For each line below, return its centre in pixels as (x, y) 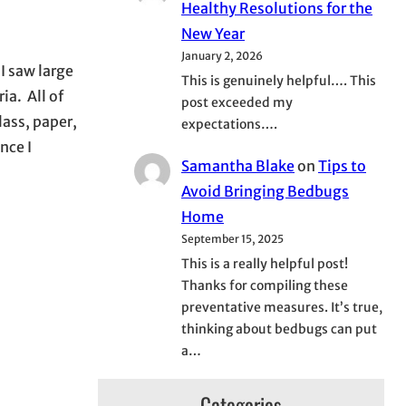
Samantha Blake (238, 165)
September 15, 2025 (232, 238)
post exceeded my (237, 102)
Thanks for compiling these (265, 285)
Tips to (342, 165)
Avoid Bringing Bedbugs (265, 191)
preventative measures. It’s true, (282, 307)
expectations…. (229, 124)
